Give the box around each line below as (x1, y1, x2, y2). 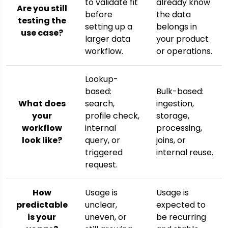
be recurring (156, 211, 206, 223)
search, (85, 98, 115, 110)
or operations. (156, 45, 212, 58)
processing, (156, 122, 202, 134)
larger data (85, 33, 130, 45)
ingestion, (156, 98, 194, 110)
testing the (17, 15, 66, 27)
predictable (16, 199, 68, 211)
